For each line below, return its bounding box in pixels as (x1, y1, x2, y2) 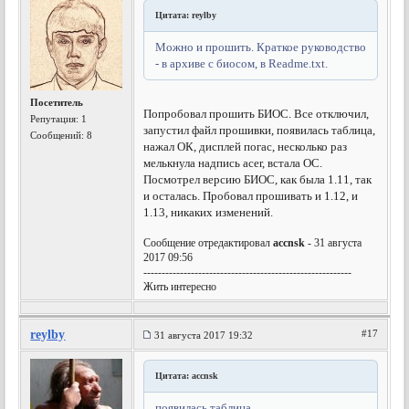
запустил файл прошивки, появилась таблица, (143, 123, 376, 137)
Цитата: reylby (155, 10, 217, 20)
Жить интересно (143, 280, 217, 293)
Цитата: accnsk (155, 371, 219, 381)
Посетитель (30, 97, 84, 108)
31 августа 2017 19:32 (154, 330, 254, 341)
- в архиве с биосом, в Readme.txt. (155, 57, 329, 70)
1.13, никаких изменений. (143, 205, 274, 219)
